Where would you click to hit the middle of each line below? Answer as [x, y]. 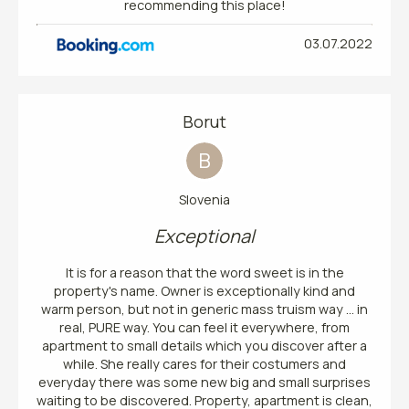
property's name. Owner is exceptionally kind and [204, 290]
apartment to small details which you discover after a [204, 345]
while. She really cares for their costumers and [204, 363]
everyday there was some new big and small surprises [204, 382]
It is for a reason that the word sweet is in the [204, 272]
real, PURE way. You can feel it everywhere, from [204, 327]
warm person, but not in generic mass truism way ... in [204, 309]
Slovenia [204, 199]
